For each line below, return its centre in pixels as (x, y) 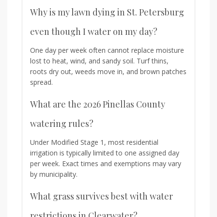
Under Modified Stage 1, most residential (94, 142)
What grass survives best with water (101, 196)
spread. (41, 82)
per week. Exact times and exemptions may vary (106, 163)
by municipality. (54, 174)
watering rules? (62, 123)
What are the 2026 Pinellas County (98, 104)
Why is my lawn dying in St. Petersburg (107, 12)
